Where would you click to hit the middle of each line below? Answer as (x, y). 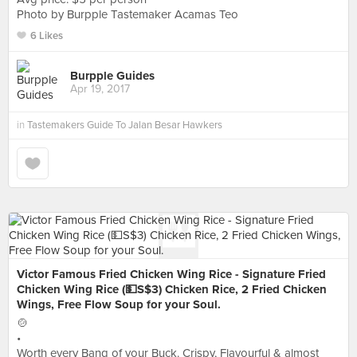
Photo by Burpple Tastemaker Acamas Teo (127, 14)
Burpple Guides (112, 75)
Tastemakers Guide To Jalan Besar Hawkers (125, 125)
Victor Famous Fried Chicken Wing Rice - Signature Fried (171, 274)
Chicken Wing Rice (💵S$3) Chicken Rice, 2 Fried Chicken (172, 289)
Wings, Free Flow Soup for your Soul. (119, 304)
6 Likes (47, 36)
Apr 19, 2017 (100, 88)
